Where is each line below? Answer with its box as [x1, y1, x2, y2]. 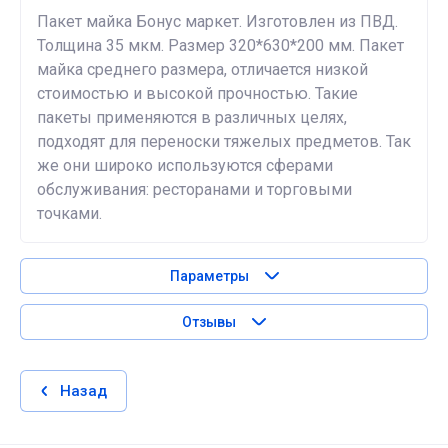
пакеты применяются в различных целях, [37, 108, 347, 127]
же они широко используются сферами [37, 156, 333, 175]
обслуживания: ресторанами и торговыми [37, 180, 352, 199]
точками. [37, 204, 102, 223]
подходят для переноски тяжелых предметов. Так [37, 132, 411, 151]
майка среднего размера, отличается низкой [37, 60, 368, 79]
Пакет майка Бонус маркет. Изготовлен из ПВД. [37, 12, 398, 31]
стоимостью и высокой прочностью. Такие [37, 84, 358, 103]
